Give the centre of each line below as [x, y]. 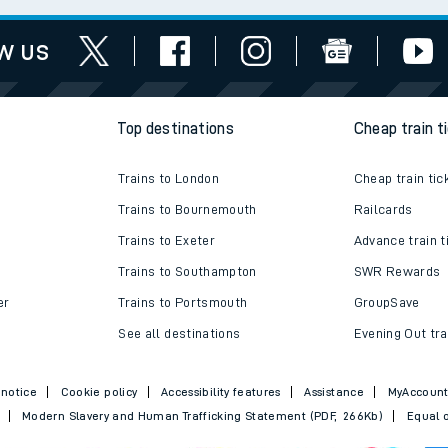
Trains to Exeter [166, 240]
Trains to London [168, 178]
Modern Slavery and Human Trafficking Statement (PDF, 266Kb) [203, 416]
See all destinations [179, 333]
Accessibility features [221, 392]
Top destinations [176, 129]
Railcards [383, 209]
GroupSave [386, 302]
